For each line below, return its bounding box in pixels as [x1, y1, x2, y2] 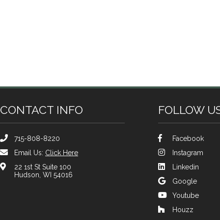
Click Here [45, 149, 78, 157]
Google [172, 177, 197, 185]
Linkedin [172, 163, 199, 171]
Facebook [172, 135, 204, 142]
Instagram [172, 149, 203, 157]
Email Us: [14, 149, 45, 157]
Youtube [172, 192, 199, 199]
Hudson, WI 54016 [14, 171, 73, 179]
